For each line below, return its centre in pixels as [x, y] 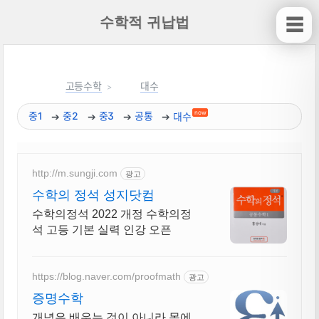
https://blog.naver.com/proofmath [107, 277]
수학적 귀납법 [145, 22]
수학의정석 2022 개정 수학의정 [112, 214]
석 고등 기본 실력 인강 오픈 [102, 229]
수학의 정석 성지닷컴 [94, 195]
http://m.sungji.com [75, 173]
